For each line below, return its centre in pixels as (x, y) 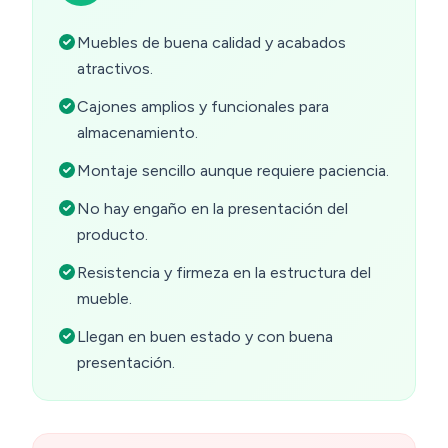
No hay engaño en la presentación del (212, 208)
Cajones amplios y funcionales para (203, 106)
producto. (112, 234)
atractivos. (115, 68)
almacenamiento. (137, 132)
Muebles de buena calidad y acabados (211, 42)
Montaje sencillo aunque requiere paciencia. (233, 170)
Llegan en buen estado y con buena (205, 336)
